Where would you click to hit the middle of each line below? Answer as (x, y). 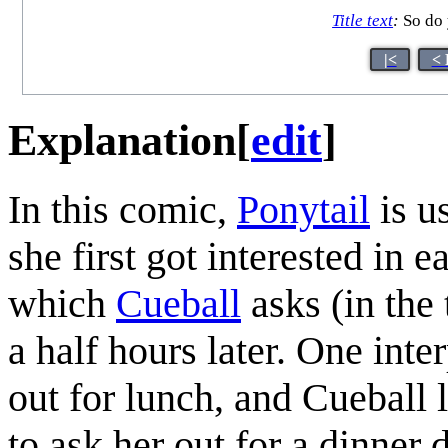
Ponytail (303, 209)
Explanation (122, 140)
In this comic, (122, 209)
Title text (363, 21)
